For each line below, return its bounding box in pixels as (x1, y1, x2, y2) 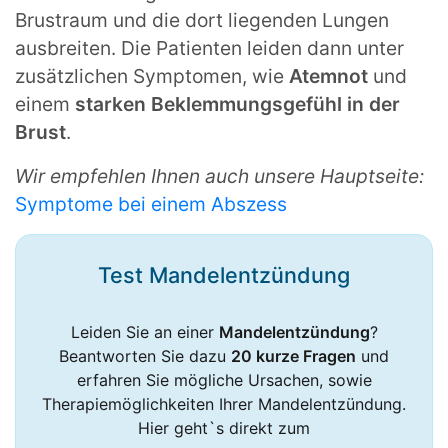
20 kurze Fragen (231, 345, 356, 366)
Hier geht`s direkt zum (138, 417, 310, 438)
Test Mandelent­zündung (98, 261, 350, 288)
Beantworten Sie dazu (59, 345, 231, 366)
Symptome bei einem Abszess (15, 191, 287, 216)
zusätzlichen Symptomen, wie (15, 63, 289, 88)
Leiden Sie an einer (70, 321, 219, 342)
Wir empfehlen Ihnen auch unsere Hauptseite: (15, 163, 424, 188)
